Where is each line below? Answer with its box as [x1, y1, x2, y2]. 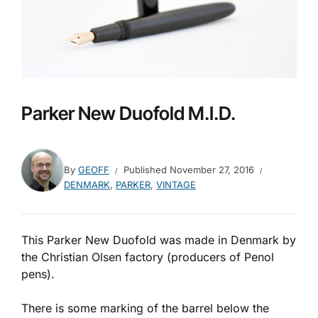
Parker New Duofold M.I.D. [21, 102, 236, 124]
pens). [21, 266, 55, 281]
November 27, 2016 [170, 163, 254, 175]
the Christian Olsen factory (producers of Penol [21, 249, 274, 264]
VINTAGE [156, 178, 196, 190]
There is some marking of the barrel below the [21, 300, 269, 315]
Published [124, 163, 170, 175]
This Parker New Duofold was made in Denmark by [21, 232, 296, 247]
